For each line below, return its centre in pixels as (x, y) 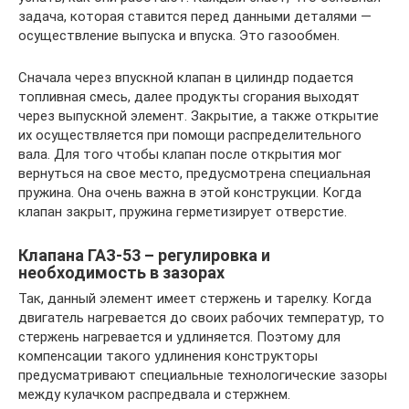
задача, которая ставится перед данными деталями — (195, 17)
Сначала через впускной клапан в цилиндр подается (186, 78)
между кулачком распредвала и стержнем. (154, 395)
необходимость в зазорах (121, 273)
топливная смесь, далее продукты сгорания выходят (189, 97)
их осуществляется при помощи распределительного (190, 136)
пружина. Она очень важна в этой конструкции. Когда (190, 193)
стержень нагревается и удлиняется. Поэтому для (179, 337)
